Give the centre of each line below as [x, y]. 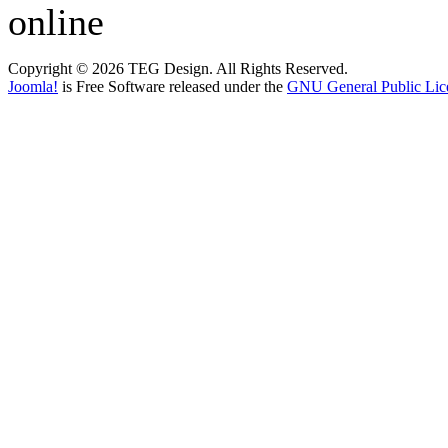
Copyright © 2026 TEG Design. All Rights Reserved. [178, 68]
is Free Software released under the [172, 86]
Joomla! [33, 86]
